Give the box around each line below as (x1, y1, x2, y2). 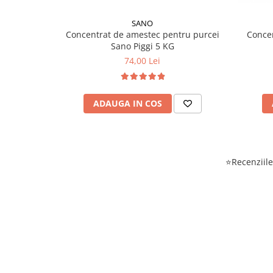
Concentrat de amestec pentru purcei (65, 29, 219, 40)
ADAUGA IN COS (93, 97, 162, 109)
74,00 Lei (124, 55, 160, 66)
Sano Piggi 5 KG (110, 40, 174, 52)
